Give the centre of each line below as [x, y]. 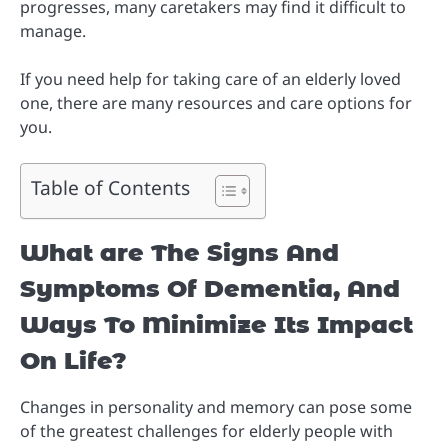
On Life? [73, 361]
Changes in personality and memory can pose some [216, 407]
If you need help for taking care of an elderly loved [210, 79]
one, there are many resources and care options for [216, 103]
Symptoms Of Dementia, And [210, 289]
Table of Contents [110, 188]
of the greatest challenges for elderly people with [206, 431]
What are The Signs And [179, 253]
